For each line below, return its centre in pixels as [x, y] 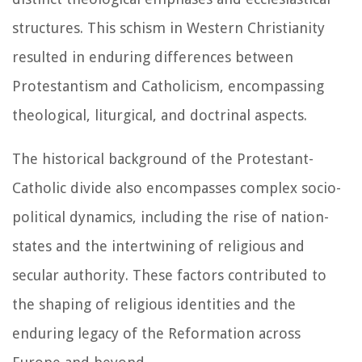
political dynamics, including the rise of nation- [170, 217]
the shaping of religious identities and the [154, 304]
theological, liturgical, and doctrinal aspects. [160, 115]
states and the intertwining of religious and [158, 246]
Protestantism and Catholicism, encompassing [168, 86]
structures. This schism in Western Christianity [168, 27]
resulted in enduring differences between [153, 57]
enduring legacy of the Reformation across [156, 333]
